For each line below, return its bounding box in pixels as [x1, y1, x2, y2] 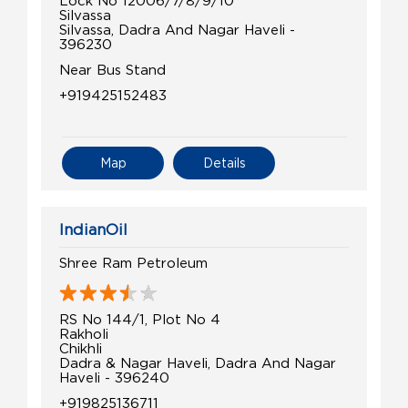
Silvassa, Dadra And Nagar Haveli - [59, 21, 295, 36]
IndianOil [59, 220, 127, 238]
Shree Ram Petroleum [59, 254, 208, 270]
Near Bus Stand [59, 61, 166, 76]
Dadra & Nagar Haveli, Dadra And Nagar [59, 354, 336, 370]
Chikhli [59, 340, 102, 355]
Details [202, 155, 246, 169]
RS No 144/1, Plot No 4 [59, 311, 220, 326]
